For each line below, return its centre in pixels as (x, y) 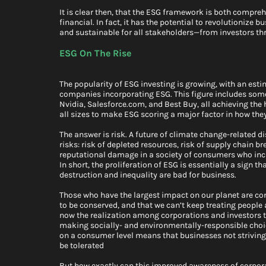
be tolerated (82, 246)
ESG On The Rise (95, 53)
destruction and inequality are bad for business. (148, 175)
